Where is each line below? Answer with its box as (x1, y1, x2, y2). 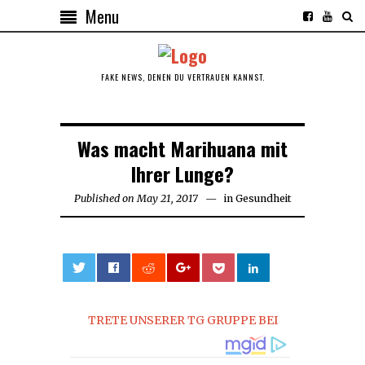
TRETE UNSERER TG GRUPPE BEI (87, 312, 278, 328)
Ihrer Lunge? (131, 158, 234, 188)
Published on (73, 191, 134, 204)
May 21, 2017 (136, 191, 198, 204)
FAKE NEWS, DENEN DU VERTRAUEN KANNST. (100, 70, 265, 83)
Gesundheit (235, 191, 292, 204)
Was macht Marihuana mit (77, 133, 288, 163)
